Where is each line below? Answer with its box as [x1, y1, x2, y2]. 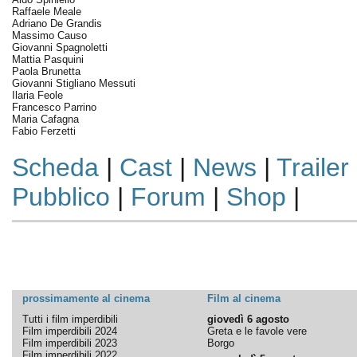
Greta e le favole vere [206, 325, 307, 337]
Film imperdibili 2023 [22, 337, 117, 349]
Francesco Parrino [11, 101, 96, 113]
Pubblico [11, 182, 110, 211]
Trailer [276, 153, 349, 182]
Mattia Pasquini [11, 53, 84, 65]
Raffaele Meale [11, 6, 81, 18]
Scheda [11, 153, 99, 182]
